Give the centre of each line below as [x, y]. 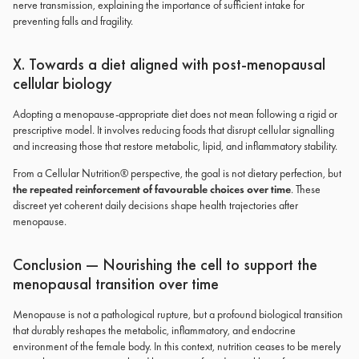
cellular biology [63, 83]
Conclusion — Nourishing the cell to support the [165, 264]
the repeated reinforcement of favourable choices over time [152, 189]
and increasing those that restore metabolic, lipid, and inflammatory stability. [175, 146]
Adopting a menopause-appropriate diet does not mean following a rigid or [175, 114]
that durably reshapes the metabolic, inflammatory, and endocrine [154, 330]
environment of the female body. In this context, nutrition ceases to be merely [177, 346]
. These [306, 189]
